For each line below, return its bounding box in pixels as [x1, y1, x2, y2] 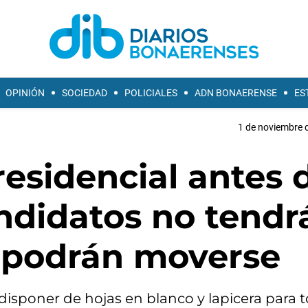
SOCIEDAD [62, 87, 107, 98]
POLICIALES [124, 87, 177, 98]
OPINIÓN [5, 87, 45, 98]
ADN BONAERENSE [195, 87, 277, 98]
